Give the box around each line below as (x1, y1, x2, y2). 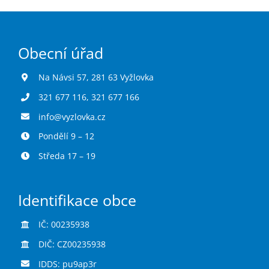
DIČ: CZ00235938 (38, 238, 106, 250)
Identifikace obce (17, 190, 136, 211)
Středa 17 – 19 (38, 150, 95, 162)
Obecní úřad (17, 43, 103, 63)
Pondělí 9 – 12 (38, 130, 94, 142)
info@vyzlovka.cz (38, 110, 106, 122)
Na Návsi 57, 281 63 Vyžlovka (38, 71, 154, 83)
